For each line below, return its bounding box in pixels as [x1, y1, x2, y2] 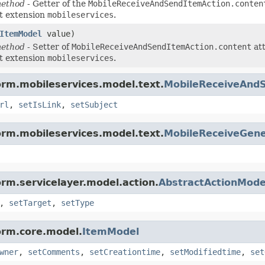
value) [42, 28, 75, 38]
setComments [28, 247, 80, 257]
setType [61, 198, 94, 208]
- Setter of [25, 41, 72, 51]
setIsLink [18, 99, 61, 109]
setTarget [9, 198, 51, 208]
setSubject [70, 99, 118, 109]
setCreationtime [89, 247, 160, 257]
